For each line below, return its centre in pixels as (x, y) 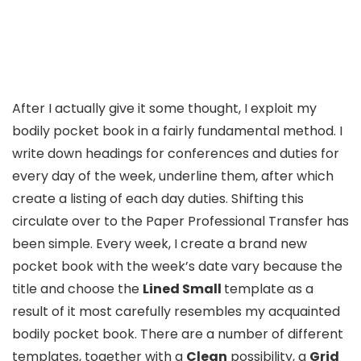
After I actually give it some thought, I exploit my (164, 108)
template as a (269, 288)
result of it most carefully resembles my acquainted (176, 311)
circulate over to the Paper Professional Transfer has (180, 221)
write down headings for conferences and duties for (176, 153)
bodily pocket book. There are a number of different (178, 334)
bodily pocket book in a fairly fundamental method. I (177, 131)
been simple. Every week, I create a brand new (160, 243)
